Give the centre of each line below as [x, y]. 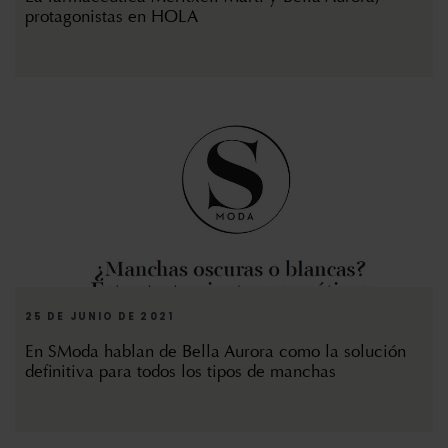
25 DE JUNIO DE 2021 [99, 317]
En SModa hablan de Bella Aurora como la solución [215, 352]
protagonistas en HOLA [111, 17]
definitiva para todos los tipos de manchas [180, 372]
